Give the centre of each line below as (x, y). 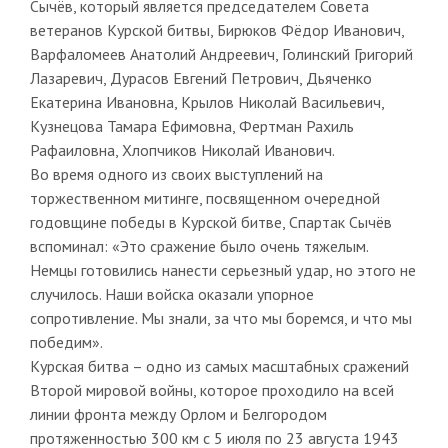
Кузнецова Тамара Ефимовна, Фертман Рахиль (191, 125)
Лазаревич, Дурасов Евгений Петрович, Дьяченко (200, 77)
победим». (66, 341)
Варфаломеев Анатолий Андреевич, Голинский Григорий (221, 53)
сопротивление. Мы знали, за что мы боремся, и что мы (220, 317)
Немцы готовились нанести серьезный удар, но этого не (222, 269)
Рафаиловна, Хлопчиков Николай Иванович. (182, 149)
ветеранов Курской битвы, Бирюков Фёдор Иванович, (216, 29)
